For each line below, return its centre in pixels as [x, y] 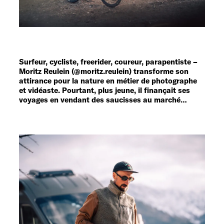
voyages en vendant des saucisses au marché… [103, 99]
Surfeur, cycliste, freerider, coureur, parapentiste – [108, 61]
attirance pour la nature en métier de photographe [108, 80]
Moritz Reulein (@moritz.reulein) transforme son [104, 71]
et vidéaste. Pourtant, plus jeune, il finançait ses [104, 90]
